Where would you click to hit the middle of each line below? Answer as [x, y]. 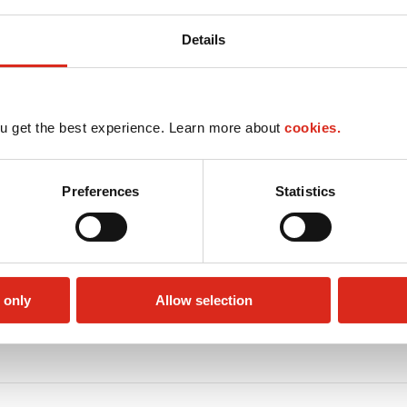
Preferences [101, 191]
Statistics [305, 191]
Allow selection [203, 300]
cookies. [313, 127]
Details [203, 39]
